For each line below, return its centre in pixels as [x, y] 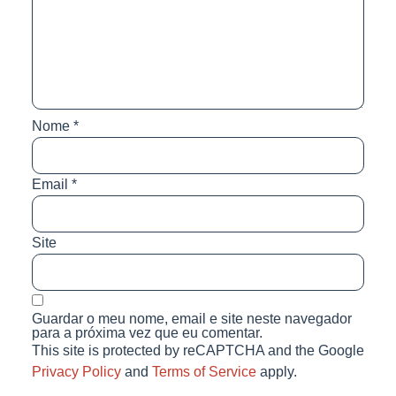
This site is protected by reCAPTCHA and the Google [198, 350]
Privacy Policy [76, 371]
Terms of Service [204, 371]
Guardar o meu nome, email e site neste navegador [191, 318]
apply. [276, 371]
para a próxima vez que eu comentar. [147, 332]
